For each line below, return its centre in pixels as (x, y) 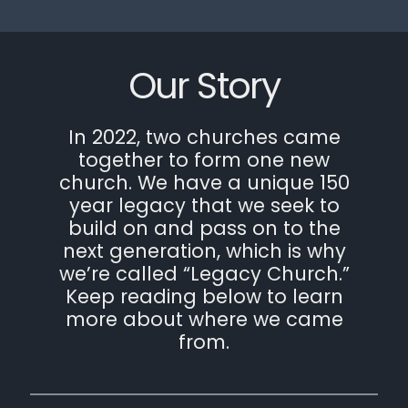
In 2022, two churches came (204, 137)
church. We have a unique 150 (204, 182)
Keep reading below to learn (204, 296)
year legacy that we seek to (204, 205)
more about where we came (204, 319)
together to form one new (204, 159)
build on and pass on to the (204, 228)
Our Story (204, 85)
